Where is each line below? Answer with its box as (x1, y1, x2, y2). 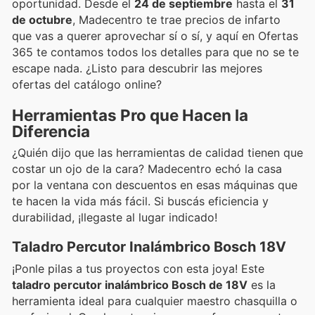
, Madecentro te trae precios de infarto (72, 13, 281, 27)
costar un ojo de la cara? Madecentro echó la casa (12, 161, 282, 176)
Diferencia (12, 121, 90, 141)
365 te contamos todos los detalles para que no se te (12, 45, 299, 60)
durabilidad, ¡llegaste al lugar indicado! (12, 210, 217, 224)
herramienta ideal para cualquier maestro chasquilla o (12, 293, 297, 308)
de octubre (12, 13, 72, 27)
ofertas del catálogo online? (12, 77, 162, 92)
